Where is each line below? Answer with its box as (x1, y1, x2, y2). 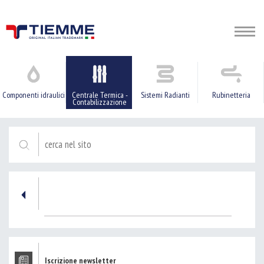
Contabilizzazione (72, 97, 127, 107)
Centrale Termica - (71, 90, 128, 100)
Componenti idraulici (2, 90, 65, 100)
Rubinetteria (212, 90, 250, 100)
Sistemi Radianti (141, 90, 190, 100)
